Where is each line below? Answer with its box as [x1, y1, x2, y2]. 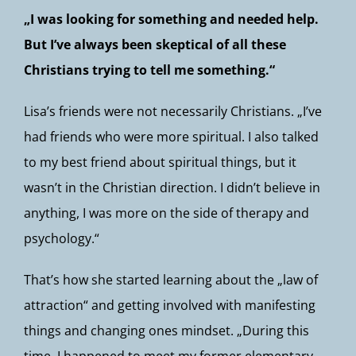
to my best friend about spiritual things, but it [24, 153, 296, 171]
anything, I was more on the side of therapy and [24, 204, 309, 222]
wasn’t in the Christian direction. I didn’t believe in [24, 179, 320, 196]
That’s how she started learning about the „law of [24, 271, 318, 288]
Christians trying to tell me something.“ [24, 61, 275, 79]
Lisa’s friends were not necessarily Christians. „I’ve [24, 103, 322, 120]
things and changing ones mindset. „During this [24, 322, 309, 339]
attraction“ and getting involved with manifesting [24, 296, 315, 314]
